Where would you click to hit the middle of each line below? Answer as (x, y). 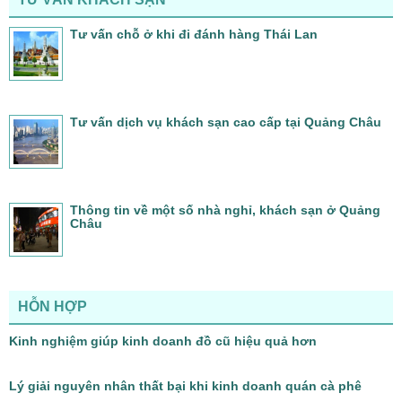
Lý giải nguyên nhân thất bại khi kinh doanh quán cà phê (185, 385)
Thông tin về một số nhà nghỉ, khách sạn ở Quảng (225, 210)
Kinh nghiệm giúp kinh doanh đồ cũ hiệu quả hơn (163, 341)
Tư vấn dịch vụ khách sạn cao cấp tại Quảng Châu (226, 122)
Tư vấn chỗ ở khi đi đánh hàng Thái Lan (194, 34)
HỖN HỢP (52, 306)
